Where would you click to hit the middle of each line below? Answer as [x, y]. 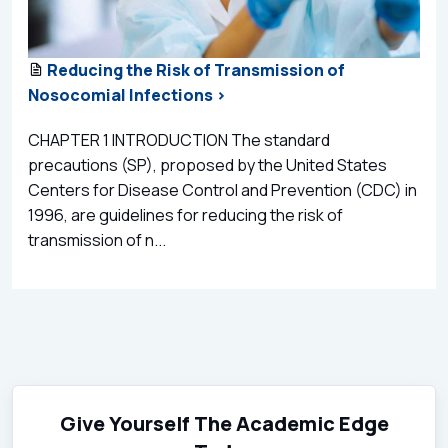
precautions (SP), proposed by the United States [207, 164]
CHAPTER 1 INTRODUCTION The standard [179, 139]
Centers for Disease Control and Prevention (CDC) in [222, 189]
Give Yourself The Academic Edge [224, 423]
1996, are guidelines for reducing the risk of [185, 214]
